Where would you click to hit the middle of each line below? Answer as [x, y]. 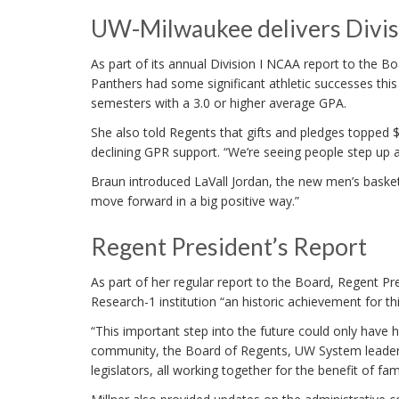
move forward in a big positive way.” [195, 201]
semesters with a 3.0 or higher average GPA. [219, 103]
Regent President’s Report [229, 247]
